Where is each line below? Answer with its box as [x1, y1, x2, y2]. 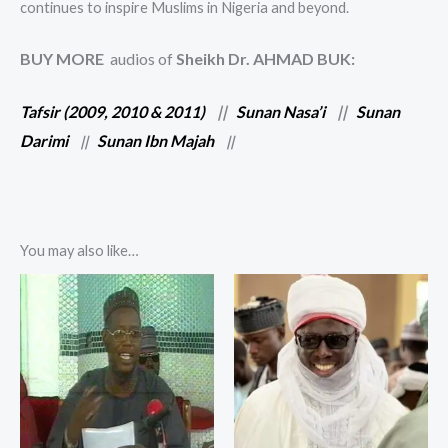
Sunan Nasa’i [236, 101, 325, 121]
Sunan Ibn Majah [97, 130, 214, 150]
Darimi [20, 130, 68, 150]
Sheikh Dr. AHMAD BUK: [176, 49, 355, 69]
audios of [104, 49, 176, 69]
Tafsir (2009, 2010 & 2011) [20, 101, 205, 121]
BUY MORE [20, 49, 104, 69]
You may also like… [20, 241, 139, 259]
